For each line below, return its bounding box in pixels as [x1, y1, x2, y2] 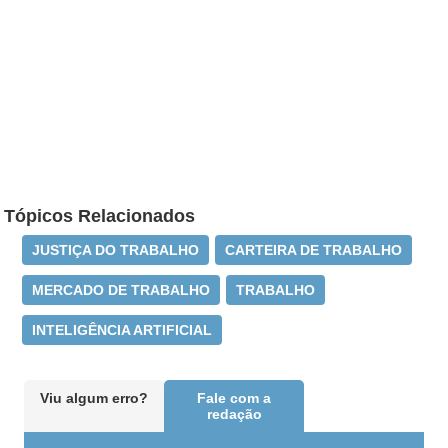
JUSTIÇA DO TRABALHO [32, 242, 200, 259]
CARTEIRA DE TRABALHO [225, 242, 403, 259]
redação [206, 406, 262, 423]
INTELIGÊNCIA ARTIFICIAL [32, 322, 213, 339]
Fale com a [197, 390, 272, 407]
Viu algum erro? [40, 390, 149, 407]
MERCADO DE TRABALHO [32, 282, 211, 299]
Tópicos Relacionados [4, 206, 196, 227]
